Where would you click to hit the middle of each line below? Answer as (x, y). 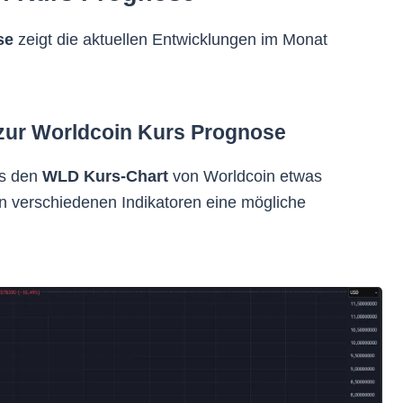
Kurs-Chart (126, 176)
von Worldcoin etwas (245, 176)
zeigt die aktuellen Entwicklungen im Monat (170, 39)
